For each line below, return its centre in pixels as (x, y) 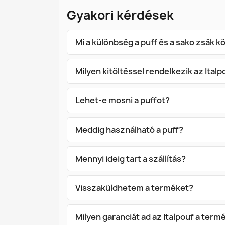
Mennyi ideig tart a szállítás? (131, 159)
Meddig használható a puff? (129, 130)
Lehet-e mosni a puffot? (123, 100)
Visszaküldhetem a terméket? (134, 188)
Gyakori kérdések (120, 15)
